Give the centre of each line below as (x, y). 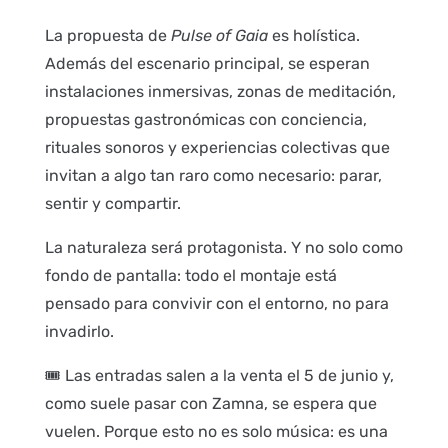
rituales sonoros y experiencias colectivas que (217, 147)
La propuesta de (107, 35)
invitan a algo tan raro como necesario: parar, (213, 175)
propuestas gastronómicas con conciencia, (205, 119)
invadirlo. (79, 331)
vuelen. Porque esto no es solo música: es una (216, 431)
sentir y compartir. (112, 203)
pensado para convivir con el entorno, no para (216, 303)
